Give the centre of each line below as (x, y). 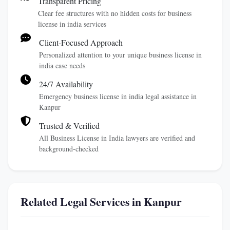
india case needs (62, 65)
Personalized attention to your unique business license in (120, 55)
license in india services (72, 24)
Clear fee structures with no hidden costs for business (115, 13)
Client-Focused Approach (81, 42)
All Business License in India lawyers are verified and (117, 138)
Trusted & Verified (69, 126)
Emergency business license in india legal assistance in (118, 96)
